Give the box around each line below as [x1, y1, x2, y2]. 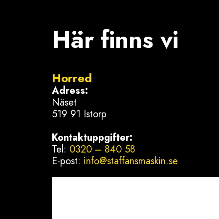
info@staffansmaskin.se [84, 154, 178, 168]
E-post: [52, 154, 84, 168]
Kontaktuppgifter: [52, 131, 132, 145]
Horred [52, 69, 92, 87]
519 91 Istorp [52, 107, 107, 121]
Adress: [52, 84, 88, 98]
